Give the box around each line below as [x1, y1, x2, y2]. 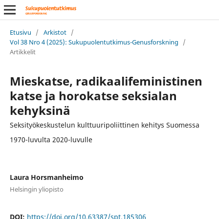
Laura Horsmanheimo [9, 172, 84, 182]
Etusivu [9, 27, 31, 37]
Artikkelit [9, 47, 36, 56]
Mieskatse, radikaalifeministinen [9, 72, 202, 89]
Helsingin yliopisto [9, 184, 64, 194]
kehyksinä [9, 102, 70, 118]
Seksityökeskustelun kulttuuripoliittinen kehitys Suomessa [9, 120, 199, 130]
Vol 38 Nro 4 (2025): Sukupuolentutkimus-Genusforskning [9, 37, 178, 46]
